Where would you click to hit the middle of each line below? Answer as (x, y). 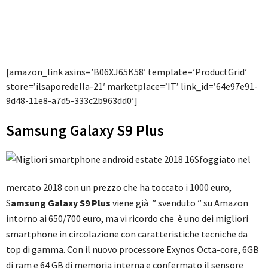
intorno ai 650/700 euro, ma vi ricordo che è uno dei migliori (127, 219)
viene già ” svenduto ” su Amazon (179, 203)
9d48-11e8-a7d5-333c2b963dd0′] (72, 101)
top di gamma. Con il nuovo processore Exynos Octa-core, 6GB (133, 250)
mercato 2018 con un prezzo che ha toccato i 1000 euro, (119, 188)
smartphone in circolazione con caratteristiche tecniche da (127, 234)
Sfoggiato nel (223, 159)
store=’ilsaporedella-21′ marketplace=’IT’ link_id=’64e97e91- (132, 86)
